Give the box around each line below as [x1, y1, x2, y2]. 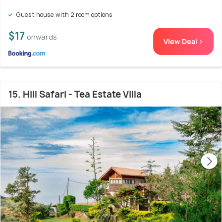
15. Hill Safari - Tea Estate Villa [8, 88, 142, 101]
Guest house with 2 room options [14, 10, 112, 19]
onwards [27, 32, 57, 42]
